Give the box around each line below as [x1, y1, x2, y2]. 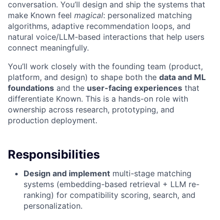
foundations [8, 83, 54, 93]
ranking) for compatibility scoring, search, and [24, 190, 195, 200]
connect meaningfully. [8, 43, 89, 53]
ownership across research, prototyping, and [8, 105, 174, 115]
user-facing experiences [87, 83, 182, 93]
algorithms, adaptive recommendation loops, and [8, 21, 191, 31]
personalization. [24, 201, 82, 211]
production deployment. [8, 115, 97, 126]
